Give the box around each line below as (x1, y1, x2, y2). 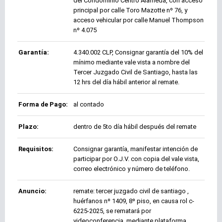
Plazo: (18, 123, 39, 131)
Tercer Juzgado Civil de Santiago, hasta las (73, 68, 198, 76)
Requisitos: (18, 145, 54, 153)
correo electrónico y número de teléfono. (73, 165, 190, 173)
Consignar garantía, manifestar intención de (73, 145, 198, 153)
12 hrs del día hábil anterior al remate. (73, 78, 179, 86)
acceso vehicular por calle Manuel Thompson (73, 16, 204, 24)
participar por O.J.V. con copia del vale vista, (73, 155, 199, 163)
